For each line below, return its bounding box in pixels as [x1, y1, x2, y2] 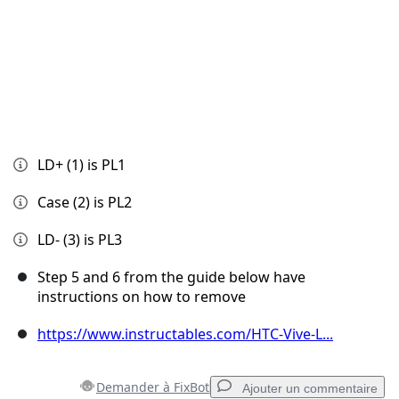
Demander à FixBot [96, 379, 209, 396]
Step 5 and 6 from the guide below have [37, 267, 305, 288]
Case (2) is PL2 [37, 192, 132, 213]
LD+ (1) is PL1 [37, 155, 126, 175]
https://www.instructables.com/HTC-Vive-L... [37, 324, 333, 345]
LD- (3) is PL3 [37, 230, 122, 250]
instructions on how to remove [37, 287, 246, 307]
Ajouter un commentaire [242, 381, 378, 396]
